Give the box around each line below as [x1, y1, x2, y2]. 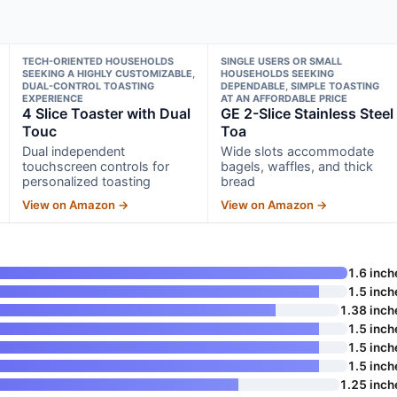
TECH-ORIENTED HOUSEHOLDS [21, 54, 174, 67]
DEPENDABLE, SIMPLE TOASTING [221, 79, 380, 92]
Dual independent [21, 143, 125, 159]
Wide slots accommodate [221, 143, 375, 159]
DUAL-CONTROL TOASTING [21, 79, 154, 92]
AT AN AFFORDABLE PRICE [221, 91, 348, 105]
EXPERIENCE [21, 91, 83, 105]
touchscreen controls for [21, 158, 169, 174]
